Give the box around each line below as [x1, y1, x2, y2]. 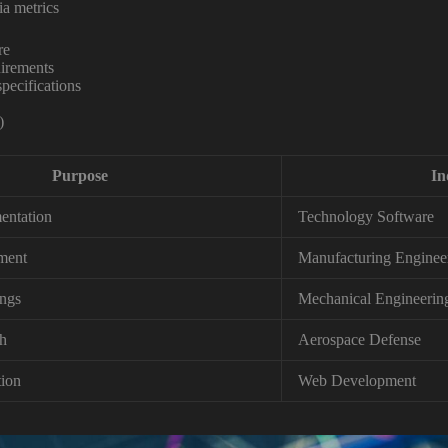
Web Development [298, 372, 416, 390]
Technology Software [298, 208, 434, 226]
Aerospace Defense [298, 331, 421, 349]
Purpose [51, 167, 108, 185]
